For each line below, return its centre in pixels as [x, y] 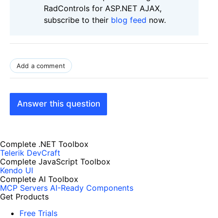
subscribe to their [77, 20]
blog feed [129, 20]
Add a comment [41, 65]
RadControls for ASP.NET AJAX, [103, 8]
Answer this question [58, 104]
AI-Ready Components [92, 188]
